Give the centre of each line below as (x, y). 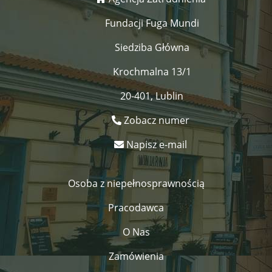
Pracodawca (136, 207)
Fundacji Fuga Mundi (152, 23)
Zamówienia (136, 256)
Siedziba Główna (152, 47)
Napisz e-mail (157, 144)
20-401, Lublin (152, 96)
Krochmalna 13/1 (152, 71)
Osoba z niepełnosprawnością (136, 183)
